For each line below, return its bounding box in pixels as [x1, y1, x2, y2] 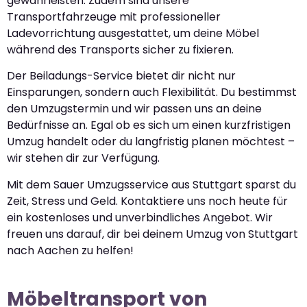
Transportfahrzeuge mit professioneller [7, 8, 221, 25]
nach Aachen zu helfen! [7, 242, 134, 258]
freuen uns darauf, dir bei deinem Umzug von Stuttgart [7, 225, 298, 242]
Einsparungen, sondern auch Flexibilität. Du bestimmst [7, 84, 297, 101]
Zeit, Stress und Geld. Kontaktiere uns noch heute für [7, 193, 288, 209]
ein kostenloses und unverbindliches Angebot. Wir [7, 209, 273, 225]
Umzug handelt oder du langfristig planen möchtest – [7, 134, 295, 150]
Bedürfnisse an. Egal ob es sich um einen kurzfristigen [7, 117, 291, 134]
